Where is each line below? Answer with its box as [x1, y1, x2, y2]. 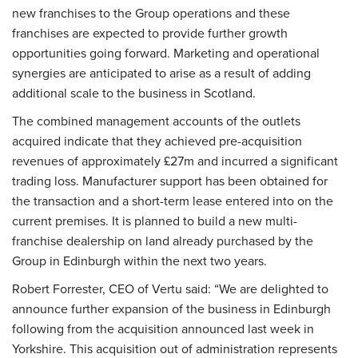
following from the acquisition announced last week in [12, 320, 314, 338]
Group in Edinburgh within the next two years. [12, 252, 267, 270]
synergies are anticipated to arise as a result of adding [12, 64, 311, 82]
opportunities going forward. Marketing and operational [12, 44, 320, 62]
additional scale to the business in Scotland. [12, 84, 256, 102]
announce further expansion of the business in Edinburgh [12, 300, 331, 318]
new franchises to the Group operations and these [12, 4, 290, 22]
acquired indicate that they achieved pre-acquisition [12, 132, 302, 150]
